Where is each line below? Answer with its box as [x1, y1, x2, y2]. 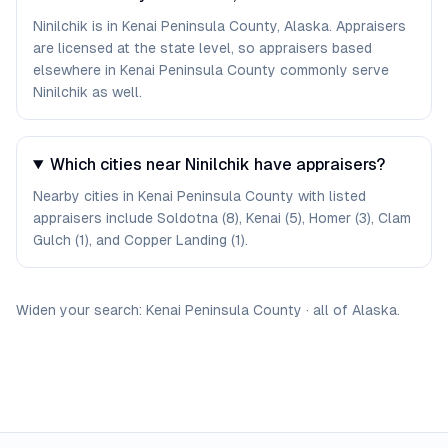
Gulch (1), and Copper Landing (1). [33, 232, 248, 248]
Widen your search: [16, 302, 142, 318]
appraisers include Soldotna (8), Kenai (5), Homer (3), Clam [33, 210, 411, 226]
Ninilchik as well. [33, 84, 142, 100]
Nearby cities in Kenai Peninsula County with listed [33, 188, 366, 204]
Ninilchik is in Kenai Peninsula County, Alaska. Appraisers [33, 18, 406, 34]
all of [313, 302, 352, 318]
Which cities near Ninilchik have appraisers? [49, 155, 385, 174]
